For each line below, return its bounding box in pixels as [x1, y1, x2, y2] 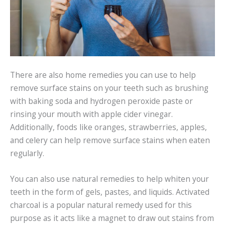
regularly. [10, 148, 44, 159]
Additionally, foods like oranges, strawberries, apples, [10, 122, 207, 133]
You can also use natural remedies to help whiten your [10, 173, 209, 185]
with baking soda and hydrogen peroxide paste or [10, 95, 193, 107]
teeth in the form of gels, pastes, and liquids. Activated [10, 186, 209, 198]
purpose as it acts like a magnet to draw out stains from [10, 212, 214, 224]
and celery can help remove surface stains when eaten [10, 135, 210, 146]
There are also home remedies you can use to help [10, 69, 196, 81]
